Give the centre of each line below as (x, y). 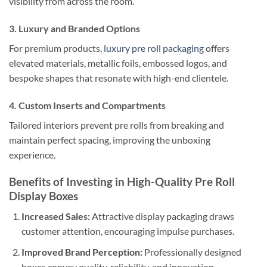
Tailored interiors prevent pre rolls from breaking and (117, 125)
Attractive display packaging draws (162, 216)
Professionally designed (192, 252)
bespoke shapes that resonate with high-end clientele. (119, 78)
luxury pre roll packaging (154, 48)
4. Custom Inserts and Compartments (87, 105)
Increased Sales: (55, 216)
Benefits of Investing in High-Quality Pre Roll (122, 181)
